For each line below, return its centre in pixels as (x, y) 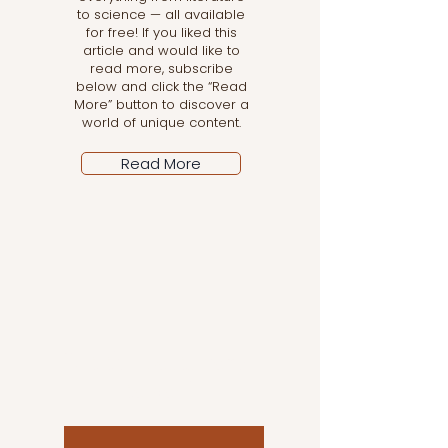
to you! (160, 390)
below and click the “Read (161, 87)
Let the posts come (160, 362)
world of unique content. (161, 123)
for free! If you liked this (161, 33)
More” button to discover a (161, 105)
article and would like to (161, 51)
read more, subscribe (161, 69)
